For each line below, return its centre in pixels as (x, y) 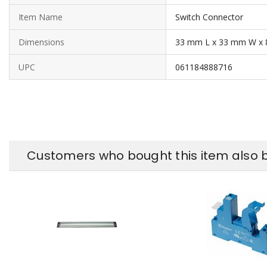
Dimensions (41, 42)
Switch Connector (209, 17)
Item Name (41, 17)
